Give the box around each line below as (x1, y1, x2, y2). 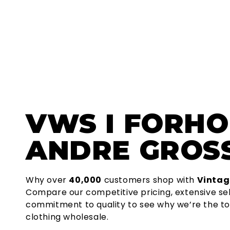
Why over (26, 174, 69, 186)
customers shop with (102, 174, 197, 186)
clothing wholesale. (26, 210, 109, 223)
